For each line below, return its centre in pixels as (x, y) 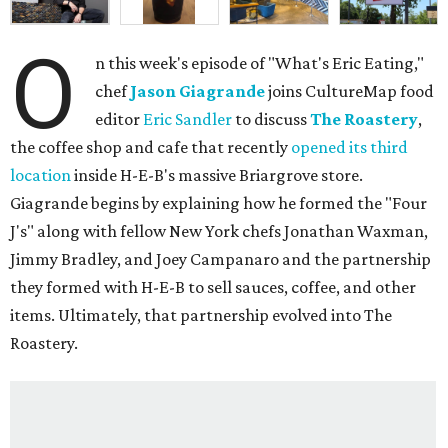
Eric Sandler (188, 119)
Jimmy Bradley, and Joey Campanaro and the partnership (220, 259)
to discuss (271, 119)
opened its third (349, 147)
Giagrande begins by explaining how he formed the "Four (218, 203)
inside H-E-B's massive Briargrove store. (217, 175)
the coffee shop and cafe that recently (150, 147)
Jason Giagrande (198, 91)
